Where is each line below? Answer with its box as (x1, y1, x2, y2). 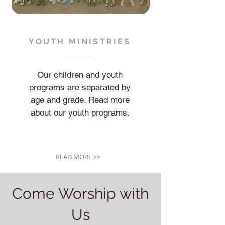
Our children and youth (37, 70, 123, 80)
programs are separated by (29, 82, 131, 92)
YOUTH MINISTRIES (29, 37, 131, 46)
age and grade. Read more (30, 95, 130, 105)
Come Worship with (12, 185, 149, 202)
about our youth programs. (30, 107, 130, 118)
